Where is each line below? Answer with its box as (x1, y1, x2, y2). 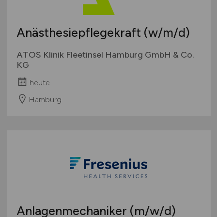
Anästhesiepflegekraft (16, 25, 144, 40)
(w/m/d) (143, 25, 190, 40)
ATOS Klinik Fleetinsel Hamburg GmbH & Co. (16, 49, 194, 60)
